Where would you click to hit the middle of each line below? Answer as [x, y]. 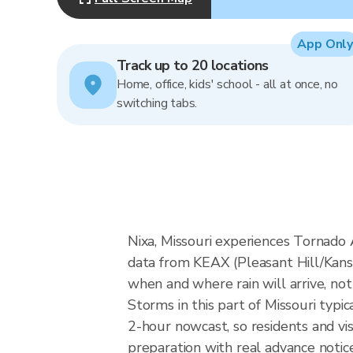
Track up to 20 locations [193, 65]
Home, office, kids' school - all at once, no [228, 84]
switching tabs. [157, 103]
